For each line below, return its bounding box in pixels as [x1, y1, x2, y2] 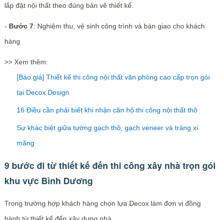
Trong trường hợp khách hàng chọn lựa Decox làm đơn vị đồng [4, 199, 201, 207]
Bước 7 [6, 22, 33, 30]
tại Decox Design [16, 88, 69, 96]
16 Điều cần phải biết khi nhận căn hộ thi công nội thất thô [16, 106, 197, 114]
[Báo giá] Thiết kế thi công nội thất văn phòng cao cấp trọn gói [16, 73, 210, 81]
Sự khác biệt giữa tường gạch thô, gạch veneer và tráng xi [16, 123, 198, 132]
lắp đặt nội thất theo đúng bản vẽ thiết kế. [4, 1, 134, 9]
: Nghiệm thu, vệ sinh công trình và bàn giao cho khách [33, 22, 205, 30]
